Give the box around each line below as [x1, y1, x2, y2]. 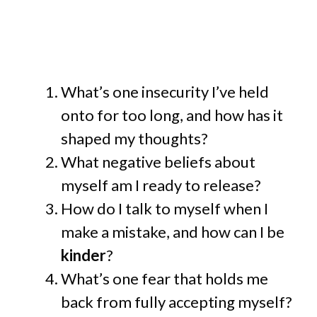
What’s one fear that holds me [61, 269, 268, 289]
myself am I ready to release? [61, 175, 261, 195]
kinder [61, 246, 106, 265]
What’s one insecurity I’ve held [61, 82, 269, 102]
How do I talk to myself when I [61, 199, 268, 219]
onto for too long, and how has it [61, 105, 283, 125]
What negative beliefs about [61, 152, 255, 172]
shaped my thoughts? [61, 129, 208, 149]
